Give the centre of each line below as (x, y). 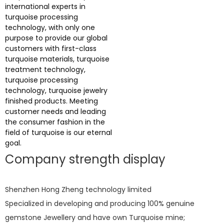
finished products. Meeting (51, 101)
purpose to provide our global (56, 38)
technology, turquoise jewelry (56, 90)
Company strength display (85, 159)
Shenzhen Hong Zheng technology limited (79, 189)
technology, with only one (50, 27)
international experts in (45, 6)
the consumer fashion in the (55, 122)
